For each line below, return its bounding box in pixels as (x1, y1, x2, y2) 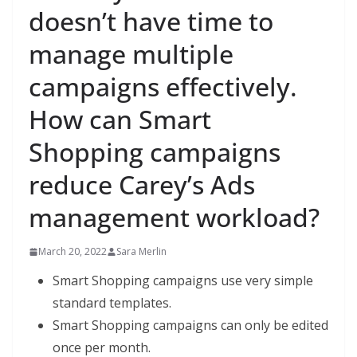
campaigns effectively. (29, 69, 297, 104)
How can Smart (29, 102, 211, 136)
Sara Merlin (116, 245, 167, 258)
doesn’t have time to (29, 4, 273, 38)
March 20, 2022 (38, 245, 107, 258)
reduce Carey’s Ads (29, 167, 255, 202)
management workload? (29, 200, 320, 234)
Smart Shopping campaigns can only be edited (53, 316, 328, 334)
